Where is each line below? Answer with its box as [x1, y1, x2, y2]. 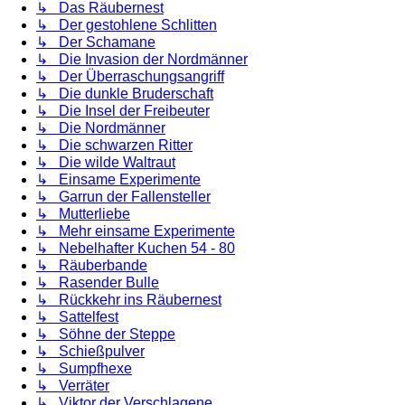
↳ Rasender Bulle [36, 275, 159, 291]
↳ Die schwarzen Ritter [36, 137, 193, 154]
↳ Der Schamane [36, 34, 155, 51]
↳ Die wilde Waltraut [36, 155, 175, 171]
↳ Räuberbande [36, 258, 147, 274]
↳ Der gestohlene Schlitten [36, 17, 217, 33]
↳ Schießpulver [36, 344, 145, 360]
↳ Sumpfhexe [36, 361, 132, 377]
